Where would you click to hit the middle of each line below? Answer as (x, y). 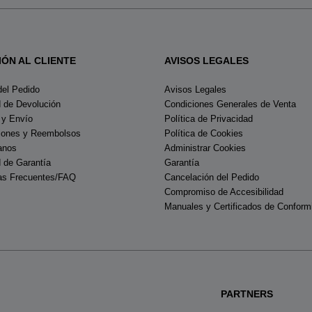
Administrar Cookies (205, 148)
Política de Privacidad (209, 119)
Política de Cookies (204, 134)
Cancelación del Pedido (212, 178)
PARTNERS (247, 294)
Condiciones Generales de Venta (230, 104)
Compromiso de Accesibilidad (224, 192)
